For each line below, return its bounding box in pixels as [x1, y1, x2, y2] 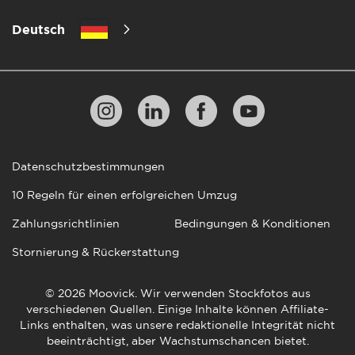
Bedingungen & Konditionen [174, 216, 330, 230]
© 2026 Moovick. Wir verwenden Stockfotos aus [44, 286, 311, 300]
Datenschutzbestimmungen [12, 159, 165, 173]
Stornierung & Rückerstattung [12, 245, 179, 258]
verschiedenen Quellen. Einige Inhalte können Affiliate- [26, 302, 329, 315]
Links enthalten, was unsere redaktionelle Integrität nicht [20, 318, 335, 331]
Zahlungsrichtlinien [12, 216, 120, 230]
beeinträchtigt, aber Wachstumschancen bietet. [46, 334, 309, 347]
